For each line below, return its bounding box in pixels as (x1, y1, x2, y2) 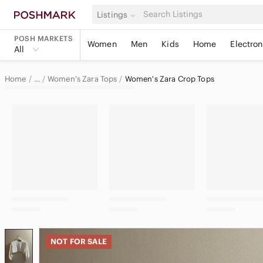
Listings (97, 9, 128, 20)
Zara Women (42, 119, 92, 129)
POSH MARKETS (14, 34, 73, 43)
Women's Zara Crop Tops (124, 73, 214, 84)
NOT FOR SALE (50, 237, 107, 247)
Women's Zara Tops (47, 73, 117, 84)
